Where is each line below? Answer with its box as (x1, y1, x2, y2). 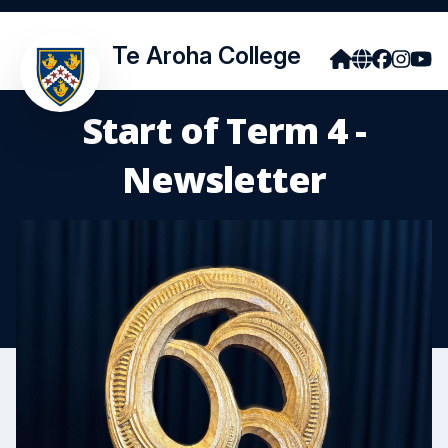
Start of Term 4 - (82, 106, 366, 155)
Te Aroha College (112, 41, 301, 70)
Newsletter (121, 155, 326, 204)
